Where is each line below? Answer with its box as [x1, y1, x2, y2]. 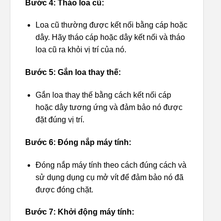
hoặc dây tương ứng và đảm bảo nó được [35, 103, 183, 112]
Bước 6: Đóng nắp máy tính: [25, 138, 131, 147]
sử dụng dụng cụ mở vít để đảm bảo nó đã [35, 173, 184, 182]
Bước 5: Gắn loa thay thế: [25, 68, 121, 77]
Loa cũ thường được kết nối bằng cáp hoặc [35, 21, 187, 30]
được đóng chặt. [35, 185, 93, 194]
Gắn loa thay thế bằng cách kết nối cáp [35, 91, 171, 100]
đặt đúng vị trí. [35, 115, 84, 124]
